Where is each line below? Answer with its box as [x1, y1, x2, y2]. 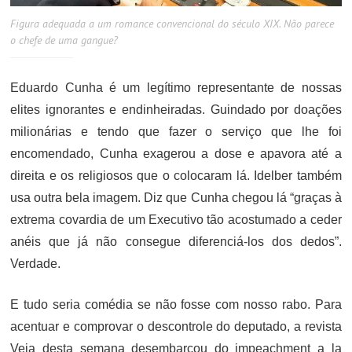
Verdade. [10, 257, 61, 271]
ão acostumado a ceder [210, 213, 342, 227]
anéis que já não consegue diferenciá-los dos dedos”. [10, 235, 342, 249]
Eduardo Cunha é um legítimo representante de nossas [10, 81, 342, 95]
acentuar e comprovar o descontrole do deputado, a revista [10, 320, 342, 334]
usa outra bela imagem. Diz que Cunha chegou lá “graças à [10, 191, 342, 205]
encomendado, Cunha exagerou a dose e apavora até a [10, 147, 342, 161]
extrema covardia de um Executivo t [10, 213, 211, 227]
